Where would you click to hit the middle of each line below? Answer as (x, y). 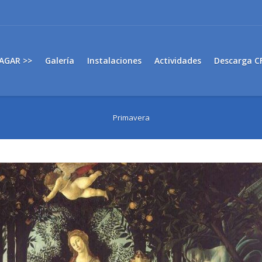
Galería (60, 61)
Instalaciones (114, 61)
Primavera (131, 118)
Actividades (178, 61)
